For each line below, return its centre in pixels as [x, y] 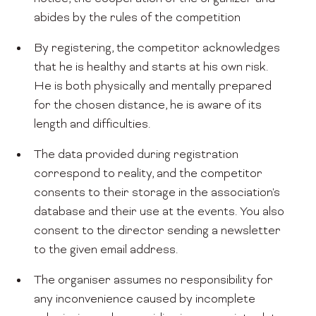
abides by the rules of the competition [137, 19]
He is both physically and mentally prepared [153, 87]
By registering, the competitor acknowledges [157, 49]
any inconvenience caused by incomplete [145, 300]
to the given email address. [106, 251]
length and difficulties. [92, 125]
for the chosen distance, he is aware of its [148, 106]
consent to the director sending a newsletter [157, 232]
